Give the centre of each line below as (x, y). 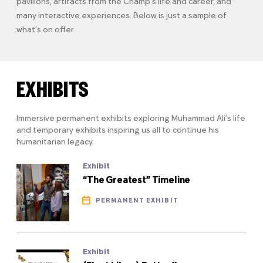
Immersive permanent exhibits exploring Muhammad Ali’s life (131, 119)
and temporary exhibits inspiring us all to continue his (118, 130)
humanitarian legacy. (55, 142)
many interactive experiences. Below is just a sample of (122, 16)
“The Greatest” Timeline (137, 181)
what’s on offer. (46, 30)
